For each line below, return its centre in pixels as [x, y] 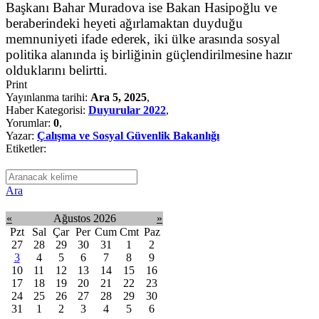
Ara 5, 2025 [119, 97]
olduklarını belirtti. [57, 70]
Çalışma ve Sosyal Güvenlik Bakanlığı [128, 135]
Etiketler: [26, 148]
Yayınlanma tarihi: [48, 97]
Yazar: [21, 135]
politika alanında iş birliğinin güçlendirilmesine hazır [149, 54]
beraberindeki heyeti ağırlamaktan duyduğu [124, 23]
